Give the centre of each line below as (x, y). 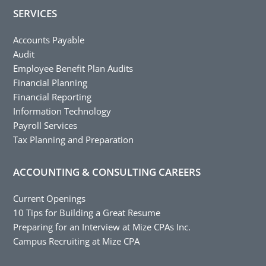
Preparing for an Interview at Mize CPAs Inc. (102, 227)
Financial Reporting (53, 96)
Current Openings (50, 198)
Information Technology (62, 111)
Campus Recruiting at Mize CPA (77, 241)
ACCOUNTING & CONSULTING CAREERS (107, 172)
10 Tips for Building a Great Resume (87, 212)
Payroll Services (45, 125)
